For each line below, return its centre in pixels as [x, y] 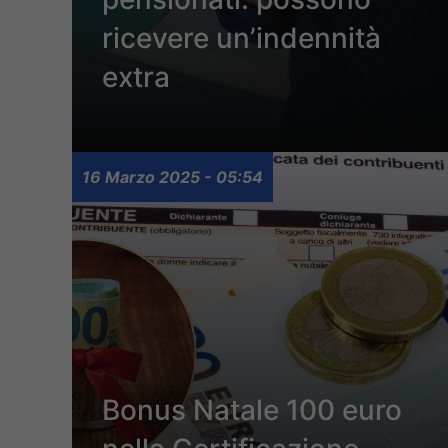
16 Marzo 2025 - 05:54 [172, 177]
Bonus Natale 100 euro [252, 410]
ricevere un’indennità [241, 38]
